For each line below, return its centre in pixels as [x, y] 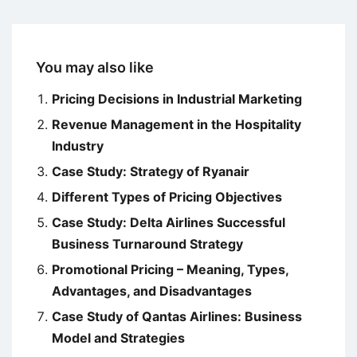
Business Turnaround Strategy [147, 244]
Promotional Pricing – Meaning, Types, [170, 270]
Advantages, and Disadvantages [152, 291]
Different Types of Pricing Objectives [167, 197]
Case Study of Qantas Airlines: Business [177, 317]
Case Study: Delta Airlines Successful [169, 223]
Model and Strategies [118, 338]
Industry [78, 146]
